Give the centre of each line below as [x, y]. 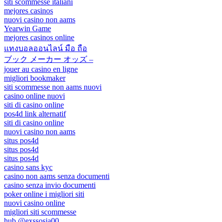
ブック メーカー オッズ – [49, 59]
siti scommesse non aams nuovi [53, 87]
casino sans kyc [28, 167]
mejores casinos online [39, 37]
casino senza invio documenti [50, 185]
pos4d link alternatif [35, 113]
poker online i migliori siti [44, 194]
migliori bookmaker [35, 78]
